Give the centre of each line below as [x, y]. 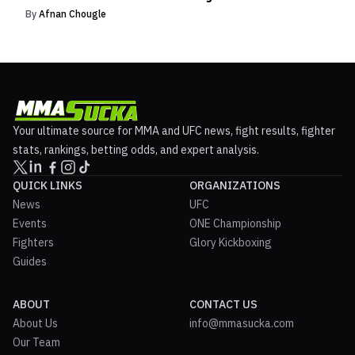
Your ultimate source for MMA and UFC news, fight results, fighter [174, 131]
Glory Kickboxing [231, 243]
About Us [35, 324]
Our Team [36, 343]
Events [30, 224]
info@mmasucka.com [242, 324]
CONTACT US [223, 305]
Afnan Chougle [73, 14]
